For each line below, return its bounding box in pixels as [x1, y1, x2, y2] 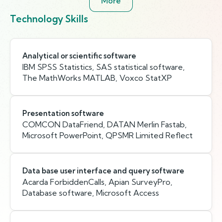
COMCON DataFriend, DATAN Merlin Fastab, [22, 119, 187, 129]
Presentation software [22, 109, 104, 118]
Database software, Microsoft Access [22, 188, 159, 198]
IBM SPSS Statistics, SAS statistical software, [22, 62, 185, 72]
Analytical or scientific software [22, 51, 136, 60]
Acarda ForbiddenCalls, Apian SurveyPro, [22, 177, 172, 187]
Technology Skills [10, 13, 88, 25]
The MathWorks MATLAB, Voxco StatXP [22, 73, 172, 83]
